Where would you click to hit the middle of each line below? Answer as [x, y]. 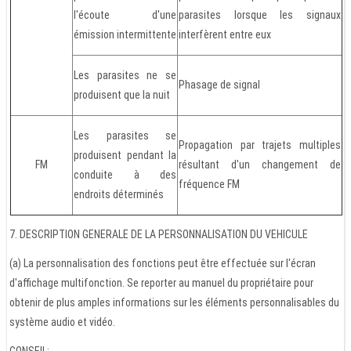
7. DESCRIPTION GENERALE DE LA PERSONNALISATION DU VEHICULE [159, 235]
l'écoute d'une [125, 15]
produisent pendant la [125, 156]
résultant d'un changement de [260, 165]
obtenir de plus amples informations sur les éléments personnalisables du [174, 303]
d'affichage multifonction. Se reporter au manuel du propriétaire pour [161, 283]
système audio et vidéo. [62, 322]
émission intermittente [125, 35]
